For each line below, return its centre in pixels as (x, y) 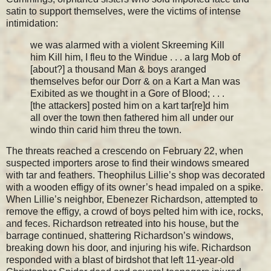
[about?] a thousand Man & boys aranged (118, 69)
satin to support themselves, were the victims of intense (123, 11)
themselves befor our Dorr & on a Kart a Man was (135, 81)
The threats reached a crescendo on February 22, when (125, 151)
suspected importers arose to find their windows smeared (128, 163)
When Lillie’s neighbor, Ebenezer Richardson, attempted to (132, 200)
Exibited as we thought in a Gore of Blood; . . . (127, 93)
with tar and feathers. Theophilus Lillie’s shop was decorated (135, 175)
